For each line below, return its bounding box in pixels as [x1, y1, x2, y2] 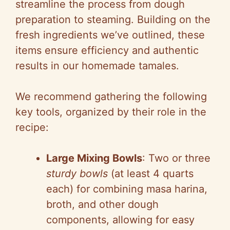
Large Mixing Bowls [46, 152, 142, 165]
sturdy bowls [46, 167, 108, 180]
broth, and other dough [46, 198, 159, 211]
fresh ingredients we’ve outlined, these [15, 29, 205, 42]
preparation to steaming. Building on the [15, 13, 210, 26]
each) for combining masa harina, [46, 183, 207, 196]
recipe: [15, 121, 49, 134]
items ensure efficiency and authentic [15, 44, 199, 57]
